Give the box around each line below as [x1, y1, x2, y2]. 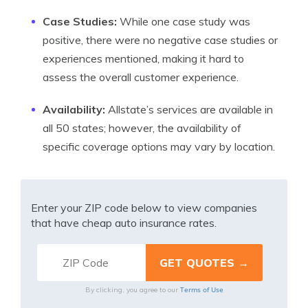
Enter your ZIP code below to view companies [31, 201, 257, 214]
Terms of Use [179, 285, 223, 294]
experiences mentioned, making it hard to [43, 52, 244, 65]
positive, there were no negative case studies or [43, 33, 278, 47]
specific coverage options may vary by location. [43, 140, 275, 153]
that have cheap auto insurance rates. [31, 216, 217, 230]
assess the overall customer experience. [43, 70, 239, 84]
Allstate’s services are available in [105, 102, 273, 116]
